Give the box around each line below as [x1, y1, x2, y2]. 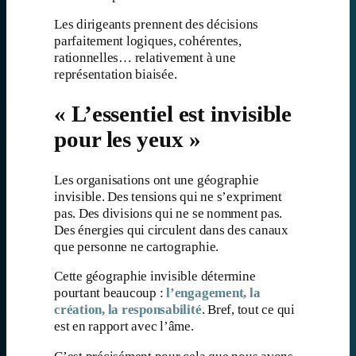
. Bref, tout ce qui [201, 302, 295, 318]
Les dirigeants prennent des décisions [54, 17, 259, 33]
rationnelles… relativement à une [54, 50, 236, 66]
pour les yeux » [54, 126, 201, 152]
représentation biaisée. [54, 67, 177, 83]
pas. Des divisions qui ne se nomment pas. [54, 205, 283, 221]
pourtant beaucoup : [54, 285, 167, 301]
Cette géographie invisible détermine [54, 269, 256, 284]
